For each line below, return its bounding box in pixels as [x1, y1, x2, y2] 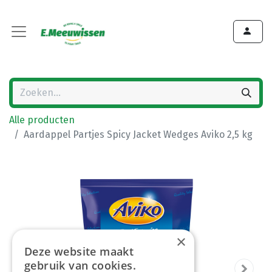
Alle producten [9, 114, 75, 126]
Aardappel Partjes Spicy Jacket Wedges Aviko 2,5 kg [24, 129, 253, 140]
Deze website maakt [24, 244, 134, 259]
